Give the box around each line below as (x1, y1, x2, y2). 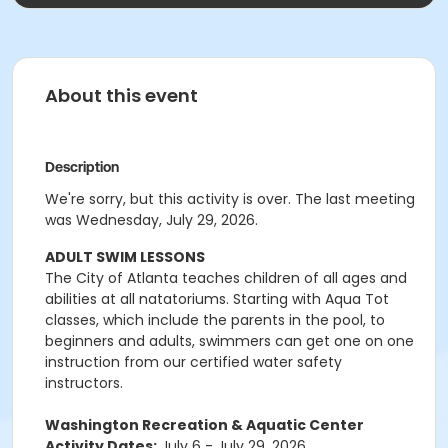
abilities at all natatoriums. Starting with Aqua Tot (45, 289, 389, 309)
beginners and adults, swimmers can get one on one (45, 331, 414, 351)
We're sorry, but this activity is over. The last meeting (45, 189, 415, 209)
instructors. (45, 373, 123, 393)
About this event (45, 83, 198, 108)
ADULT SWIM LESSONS (45, 247, 205, 267)
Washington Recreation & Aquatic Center (45, 415, 364, 435)
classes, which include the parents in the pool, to (45, 310, 385, 330)
